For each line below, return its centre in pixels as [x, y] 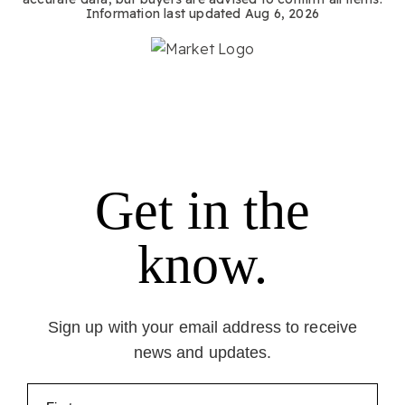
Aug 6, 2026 [282, 14]
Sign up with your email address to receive [202, 327]
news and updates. [202, 352]
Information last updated [165, 14]
